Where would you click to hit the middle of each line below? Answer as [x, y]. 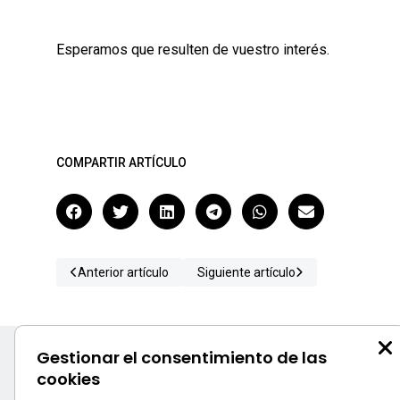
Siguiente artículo [246, 272]
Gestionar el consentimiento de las [182, 358]
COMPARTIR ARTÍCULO [121, 162]
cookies [68, 379]
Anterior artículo [123, 272]
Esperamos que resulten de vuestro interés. [193, 50]
